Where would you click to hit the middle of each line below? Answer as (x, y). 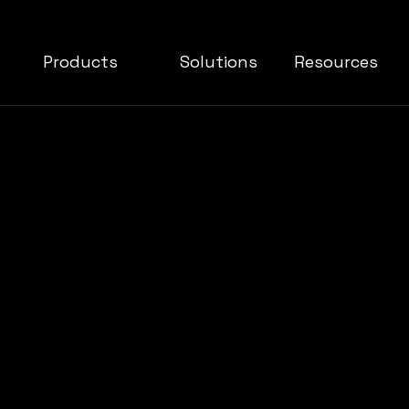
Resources (336, 62)
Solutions (219, 62)
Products (81, 62)
